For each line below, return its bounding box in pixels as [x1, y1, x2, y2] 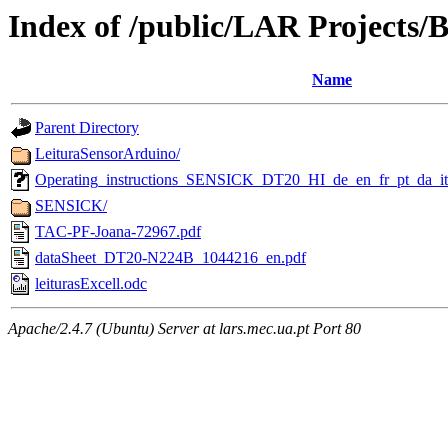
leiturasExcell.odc [35, 275, 147, 293]
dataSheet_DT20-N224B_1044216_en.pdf [35, 249, 306, 267]
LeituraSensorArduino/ [35, 145, 180, 163]
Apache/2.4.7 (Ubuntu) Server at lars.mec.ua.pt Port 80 [8, 320, 361, 338]
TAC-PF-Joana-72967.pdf [35, 223, 201, 241]
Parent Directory [35, 119, 139, 137]
